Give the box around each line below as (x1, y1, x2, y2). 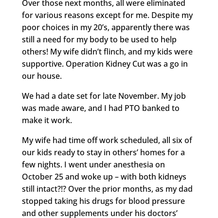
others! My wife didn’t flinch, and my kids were (21, 46, 193, 57)
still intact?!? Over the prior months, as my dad (21, 183, 193, 195)
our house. (21, 71, 62, 82)
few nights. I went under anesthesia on (21, 159, 165, 170)
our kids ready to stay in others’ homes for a (21, 147, 185, 158)
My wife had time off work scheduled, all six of (21, 135, 192, 146)
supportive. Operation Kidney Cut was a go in (21, 58, 188, 70)
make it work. (21, 115, 72, 126)
